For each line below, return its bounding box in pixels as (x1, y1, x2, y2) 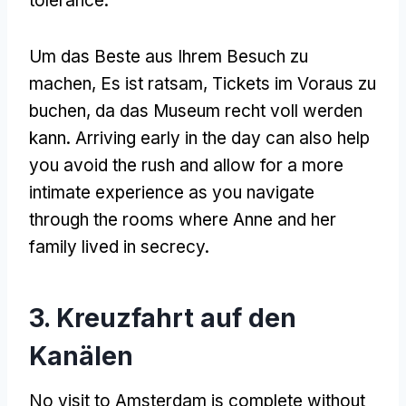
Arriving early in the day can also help (75, 127, 370, 149)
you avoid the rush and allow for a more (29, 154, 343, 176)
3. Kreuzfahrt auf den (29, 302, 296, 333)
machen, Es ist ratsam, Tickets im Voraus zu (29, 72, 376, 94)
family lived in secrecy (29, 236, 205, 257)
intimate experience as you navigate (29, 181, 314, 203)
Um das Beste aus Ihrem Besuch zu (29, 45, 308, 67)
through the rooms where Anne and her (29, 208, 336, 230)
